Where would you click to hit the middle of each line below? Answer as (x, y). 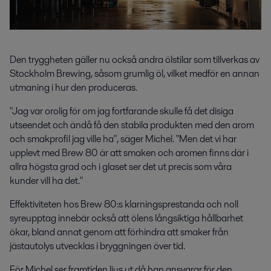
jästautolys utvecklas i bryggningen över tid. (97, 246)
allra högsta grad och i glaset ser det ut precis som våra (121, 167)
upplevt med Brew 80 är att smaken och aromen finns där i (129, 153)
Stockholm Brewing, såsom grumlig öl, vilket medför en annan (135, 74)
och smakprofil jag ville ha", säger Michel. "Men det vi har (123, 139)
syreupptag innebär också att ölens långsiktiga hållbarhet (126, 218)
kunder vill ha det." (46, 181)
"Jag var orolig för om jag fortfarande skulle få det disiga (122, 111)
